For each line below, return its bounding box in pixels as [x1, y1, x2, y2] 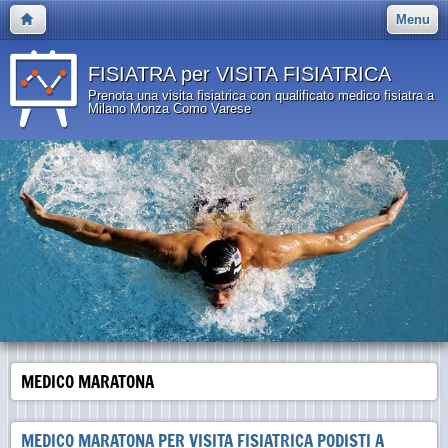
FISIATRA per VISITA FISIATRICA [88, 63, 391, 85]
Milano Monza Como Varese [88, 101, 251, 116]
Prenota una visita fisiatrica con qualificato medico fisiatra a [88, 88, 434, 103]
